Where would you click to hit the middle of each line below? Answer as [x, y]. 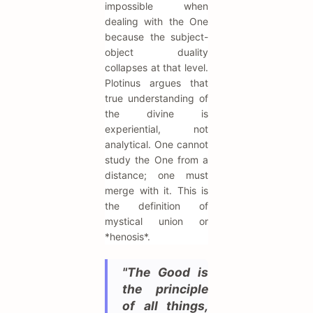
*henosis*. [128, 237]
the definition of [156, 206]
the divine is [156, 114]
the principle [165, 289]
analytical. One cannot [156, 145]
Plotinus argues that [156, 83]
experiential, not [156, 129]
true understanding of [156, 99]
